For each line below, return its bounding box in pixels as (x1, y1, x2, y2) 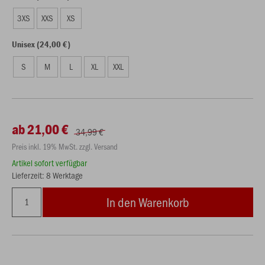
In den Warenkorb (106, 193, 189, 211)
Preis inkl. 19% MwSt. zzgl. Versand (12, 141, 118, 152)
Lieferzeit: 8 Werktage (12, 169, 83, 181)
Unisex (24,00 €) (12, 38, 70, 50)
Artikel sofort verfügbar (12, 157, 87, 169)
